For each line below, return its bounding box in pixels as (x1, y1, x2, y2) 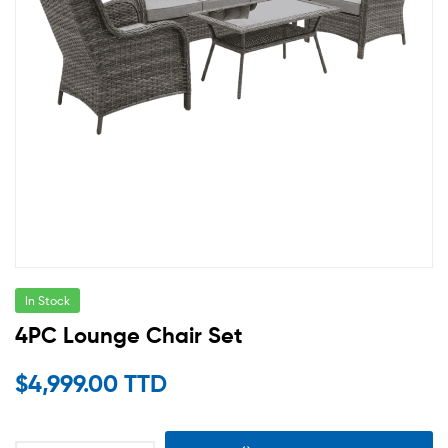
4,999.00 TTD (28, 368, 167, 398)
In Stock (25, 293, 70, 309)
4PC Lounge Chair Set (15, 322, 242, 350)
